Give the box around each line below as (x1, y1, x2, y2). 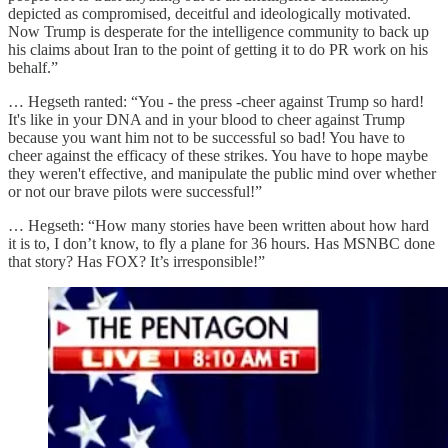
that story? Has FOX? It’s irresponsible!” (8, 252, 265, 270)
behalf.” (8, 58, 58, 76)
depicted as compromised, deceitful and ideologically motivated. (8, 4, 411, 22)
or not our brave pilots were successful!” (8, 182, 262, 200)
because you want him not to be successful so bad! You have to (8, 128, 405, 146)
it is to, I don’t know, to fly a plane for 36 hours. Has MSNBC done (8, 234, 435, 252)
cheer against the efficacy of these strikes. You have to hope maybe (8, 146, 428, 164)
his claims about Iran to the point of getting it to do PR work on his (8, 40, 428, 58)
